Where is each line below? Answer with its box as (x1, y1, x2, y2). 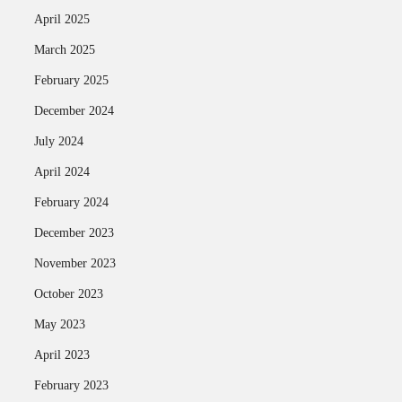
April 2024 (33, 165, 90, 179)
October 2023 (33, 287, 103, 301)
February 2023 (33, 379, 109, 392)
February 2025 (33, 74, 109, 87)
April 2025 (33, 13, 90, 26)
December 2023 (33, 226, 114, 240)
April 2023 (33, 348, 90, 362)
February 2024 (33, 196, 109, 209)
